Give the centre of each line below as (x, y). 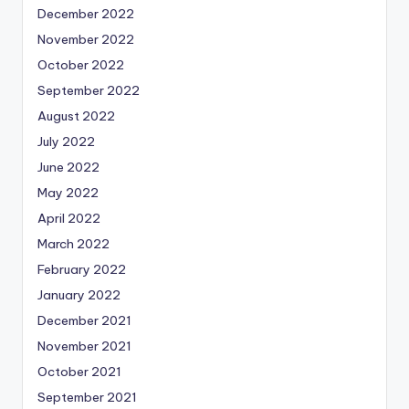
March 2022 (73, 244)
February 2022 (82, 270)
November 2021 (84, 346)
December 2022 (86, 14)
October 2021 (79, 372)
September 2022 (89, 91)
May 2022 (68, 193)
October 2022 (81, 65)
